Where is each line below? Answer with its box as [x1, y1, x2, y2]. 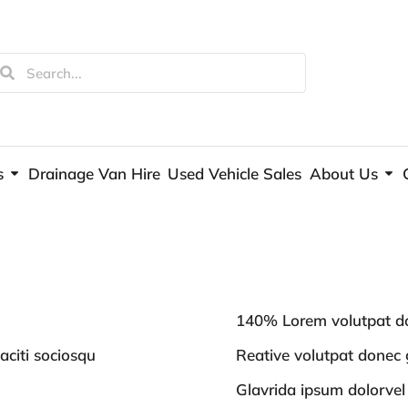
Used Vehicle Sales [168, 163, 302, 183]
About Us [309, 163, 378, 183]
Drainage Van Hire [28, 163, 161, 183]
